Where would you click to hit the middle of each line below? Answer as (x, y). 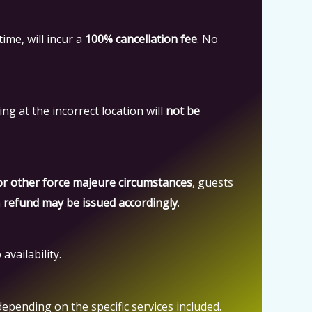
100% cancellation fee (141, 39)
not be (183, 111)
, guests (213, 182)
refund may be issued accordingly (91, 203)
